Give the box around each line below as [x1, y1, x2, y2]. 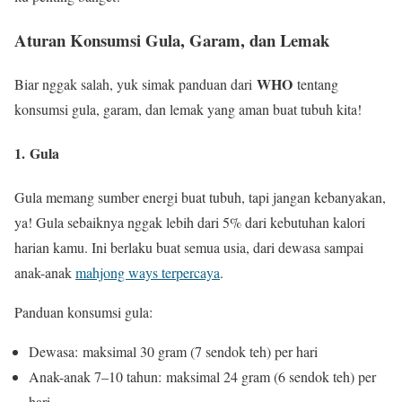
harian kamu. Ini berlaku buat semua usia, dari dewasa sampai [14, 238, 363, 258]
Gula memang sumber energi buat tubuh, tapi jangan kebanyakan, [14, 188, 386, 207]
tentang [293, 74, 338, 93]
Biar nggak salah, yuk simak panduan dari [14, 74, 257, 93]
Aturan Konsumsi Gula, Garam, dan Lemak [14, 27, 329, 52]
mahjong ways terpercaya [75, 263, 220, 283]
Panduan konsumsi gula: [14, 302, 153, 322]
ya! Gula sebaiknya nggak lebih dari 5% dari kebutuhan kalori [14, 213, 365, 232]
